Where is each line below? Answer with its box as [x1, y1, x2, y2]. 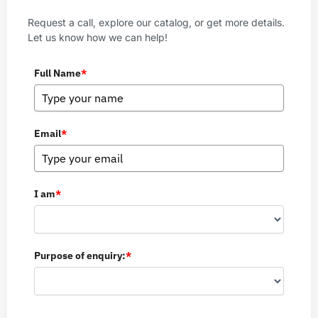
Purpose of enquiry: [34, 248, 126, 262]
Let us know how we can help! [28, 31, 168, 43]
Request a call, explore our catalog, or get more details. [28, 16, 285, 28]
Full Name [34, 66, 81, 79]
